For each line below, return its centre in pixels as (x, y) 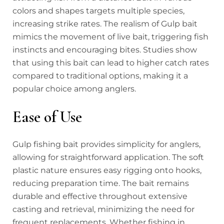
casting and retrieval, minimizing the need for (103, 209)
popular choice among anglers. (74, 88)
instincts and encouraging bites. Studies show (105, 49)
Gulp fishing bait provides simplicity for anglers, (106, 144)
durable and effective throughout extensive (100, 196)
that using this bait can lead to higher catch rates (111, 62)
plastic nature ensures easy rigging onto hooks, (107, 170)
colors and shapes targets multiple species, (98, 10)
